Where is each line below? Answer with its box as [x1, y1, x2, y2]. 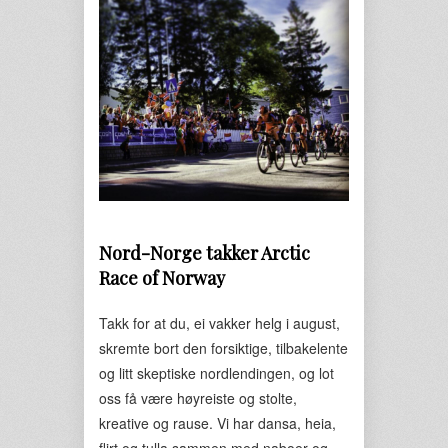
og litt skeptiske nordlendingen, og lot [99, 363, 334, 383]
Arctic [261, 241, 310, 265]
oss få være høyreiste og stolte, [99, 388, 297, 408]
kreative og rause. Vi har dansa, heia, [99, 413, 336, 433]
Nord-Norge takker [99, 241, 261, 265]
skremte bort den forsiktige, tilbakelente [99, 338, 348, 358]
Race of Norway [99, 266, 225, 290]
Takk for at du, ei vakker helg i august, [99, 313, 340, 333]
